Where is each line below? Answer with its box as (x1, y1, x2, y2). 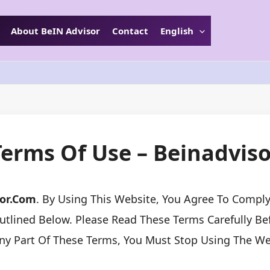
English (160, 24, 193, 37)
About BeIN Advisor (11, 24, 100, 37)
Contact (112, 24, 148, 37)
